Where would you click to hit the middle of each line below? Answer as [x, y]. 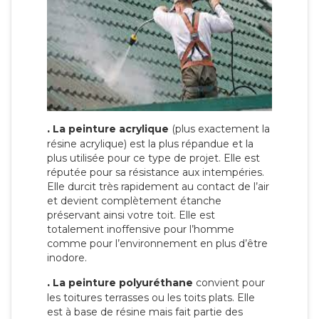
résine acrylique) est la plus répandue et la [150, 144]
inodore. [67, 258]
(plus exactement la [219, 129]
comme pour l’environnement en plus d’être [157, 244]
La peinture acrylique [109, 129]
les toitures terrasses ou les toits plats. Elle [151, 298]
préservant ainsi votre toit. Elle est [131, 215]
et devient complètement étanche [134, 201]
